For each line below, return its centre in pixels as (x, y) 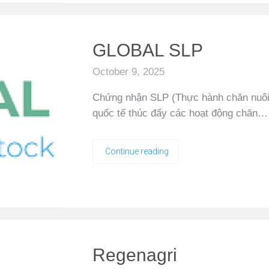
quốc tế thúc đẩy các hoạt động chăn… (180, 113)
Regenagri (135, 255)
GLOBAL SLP (148, 50)
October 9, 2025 (128, 72)
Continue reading (137, 151)
